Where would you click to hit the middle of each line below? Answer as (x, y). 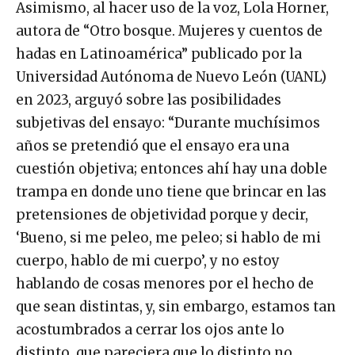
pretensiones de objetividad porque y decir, (162, 215)
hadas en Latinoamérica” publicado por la (159, 54)
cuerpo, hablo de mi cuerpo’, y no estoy (148, 261)
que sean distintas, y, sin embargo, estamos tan (176, 307)
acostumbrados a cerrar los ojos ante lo (150, 330)
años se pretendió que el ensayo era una (153, 146)
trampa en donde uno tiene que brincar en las (171, 192)
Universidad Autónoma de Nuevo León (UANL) (171, 77)
